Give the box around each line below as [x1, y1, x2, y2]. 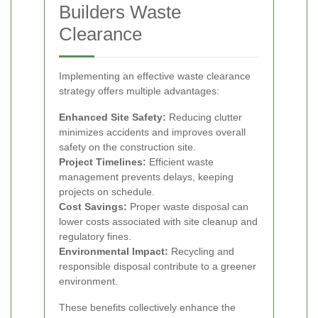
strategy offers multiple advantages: [59, 84, 219, 97]
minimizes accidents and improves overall [59, 126, 246, 138]
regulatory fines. [59, 230, 131, 242]
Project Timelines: [59, 155, 146, 168]
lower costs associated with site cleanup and [59, 215, 258, 227]
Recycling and [168, 245, 234, 257]
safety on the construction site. [59, 141, 196, 153]
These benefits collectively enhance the [59, 301, 236, 313]
